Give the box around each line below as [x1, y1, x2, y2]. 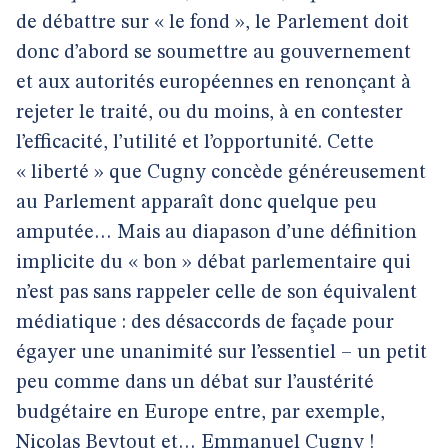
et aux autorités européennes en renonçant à [16, 73, 411, 93]
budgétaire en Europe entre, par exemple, [16, 403, 385, 423]
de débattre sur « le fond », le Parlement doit [16, 13, 409, 33]
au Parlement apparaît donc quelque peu [16, 193, 377, 213]
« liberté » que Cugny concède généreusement [16, 163, 426, 183]
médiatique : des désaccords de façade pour [16, 313, 394, 333]
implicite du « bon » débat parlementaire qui [16, 253, 411, 273]
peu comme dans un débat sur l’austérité [16, 373, 374, 393]
